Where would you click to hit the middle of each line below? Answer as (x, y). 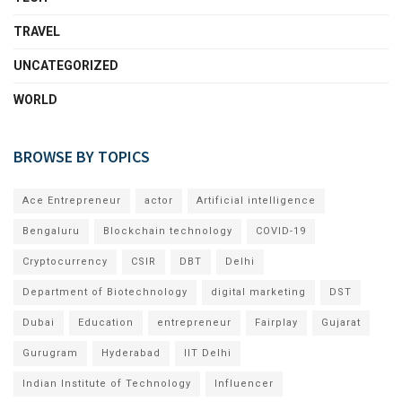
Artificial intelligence (256, 200)
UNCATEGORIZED (66, 65)
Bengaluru (51, 231)
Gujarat (341, 322)
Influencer (244, 383)
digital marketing (258, 292)
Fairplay (276, 322)
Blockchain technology (168, 231)
